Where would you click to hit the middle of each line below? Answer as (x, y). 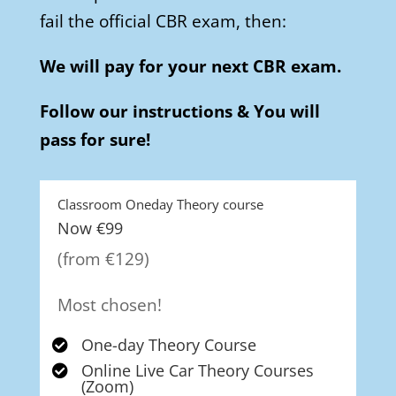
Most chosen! (109, 305)
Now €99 (90, 228)
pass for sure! (95, 140)
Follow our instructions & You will (179, 112)
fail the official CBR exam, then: (163, 22)
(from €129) (103, 259)
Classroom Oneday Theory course (160, 205)
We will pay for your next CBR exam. (190, 67)
